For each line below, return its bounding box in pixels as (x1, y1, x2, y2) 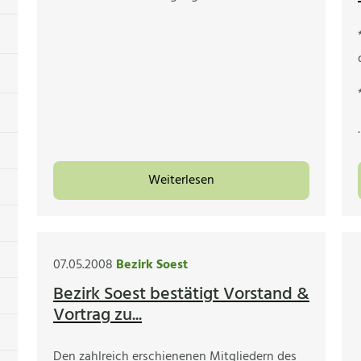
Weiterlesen (148, 170, 214, 192)
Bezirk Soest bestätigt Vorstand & (53, 280, 309, 309)
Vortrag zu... (53, 301, 142, 330)
